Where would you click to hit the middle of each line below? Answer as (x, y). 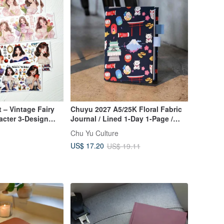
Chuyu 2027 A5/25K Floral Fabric (126, 109)
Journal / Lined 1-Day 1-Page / (121, 119)
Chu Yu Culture (94, 133)
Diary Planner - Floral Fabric (118, 128)
